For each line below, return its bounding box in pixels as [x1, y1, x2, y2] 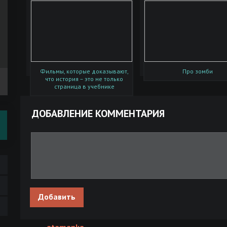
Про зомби [182, 67, 213, 75]
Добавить [38, 192, 75, 202]
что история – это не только [45, 75, 123, 83]
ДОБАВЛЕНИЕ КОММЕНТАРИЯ [32, 107, 165, 120]
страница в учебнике [54, 83, 115, 90]
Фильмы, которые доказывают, [40, 67, 129, 75]
